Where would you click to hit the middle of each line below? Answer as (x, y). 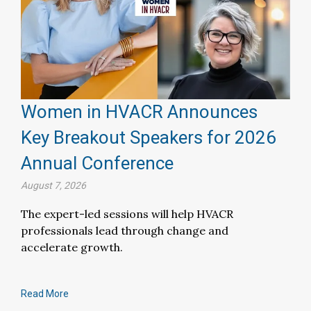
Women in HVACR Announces (139, 112)
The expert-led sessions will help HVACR (127, 214)
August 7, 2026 (53, 186)
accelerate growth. (72, 247)
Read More (45, 294)
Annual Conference (97, 163)
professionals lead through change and (125, 231)
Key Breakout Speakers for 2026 (149, 138)
